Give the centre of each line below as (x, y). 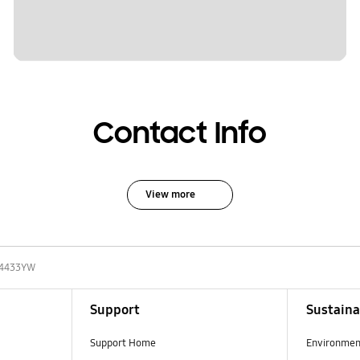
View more (170, 194)
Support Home (123, 343)
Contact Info (180, 134)
